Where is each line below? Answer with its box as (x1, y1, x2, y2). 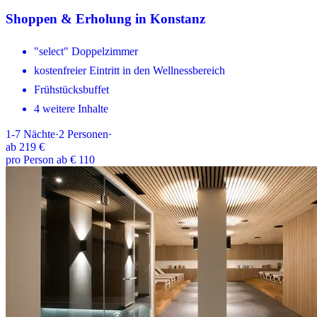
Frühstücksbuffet (34, 83, 109, 96)
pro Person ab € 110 (6, 153, 95, 166)
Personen (67, 127, 108, 140)
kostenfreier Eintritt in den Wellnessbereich (34, 64, 225, 76)
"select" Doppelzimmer (34, 45, 138, 57)
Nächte (23, 127, 55, 140)
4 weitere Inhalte (34, 102, 108, 115)
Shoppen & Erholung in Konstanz (6, 11, 205, 26)
